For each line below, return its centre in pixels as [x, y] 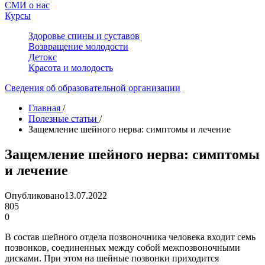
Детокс [43, 57]
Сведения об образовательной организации [93, 88]
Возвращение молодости [78, 46]
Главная [44, 108]
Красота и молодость [71, 68]
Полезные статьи [63, 119]
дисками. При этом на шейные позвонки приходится [112, 258]
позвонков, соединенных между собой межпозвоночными [122, 247]
